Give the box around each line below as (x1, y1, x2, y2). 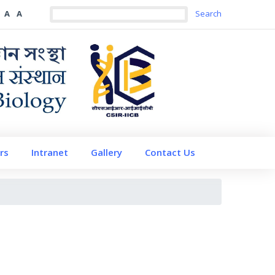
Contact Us (144, 146, 195, 159)
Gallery (90, 146, 122, 159)
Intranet (31, 146, 68, 159)
